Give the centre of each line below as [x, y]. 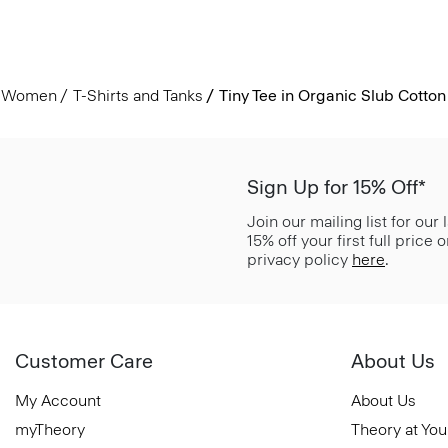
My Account [58, 400]
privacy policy [299, 259]
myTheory [50, 429]
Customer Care [84, 361]
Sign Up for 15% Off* [336, 187]
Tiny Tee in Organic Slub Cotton [332, 95]
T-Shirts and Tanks [137, 95]
